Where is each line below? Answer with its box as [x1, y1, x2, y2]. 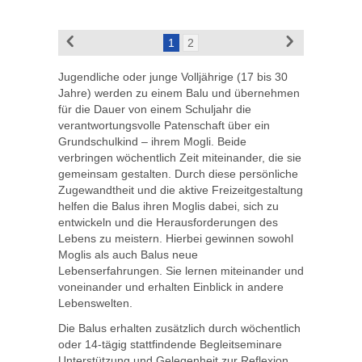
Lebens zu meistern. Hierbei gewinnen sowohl [58, 232, 293, 246]
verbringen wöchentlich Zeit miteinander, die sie [58, 151, 301, 165]
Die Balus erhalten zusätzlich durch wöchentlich [58, 322, 301, 335]
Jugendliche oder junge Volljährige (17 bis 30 [58, 70, 288, 84]
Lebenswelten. [58, 297, 133, 310]
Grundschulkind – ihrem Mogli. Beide [58, 135, 246, 149]
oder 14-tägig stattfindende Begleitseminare [58, 338, 282, 351]
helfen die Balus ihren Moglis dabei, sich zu [58, 200, 279, 213]
